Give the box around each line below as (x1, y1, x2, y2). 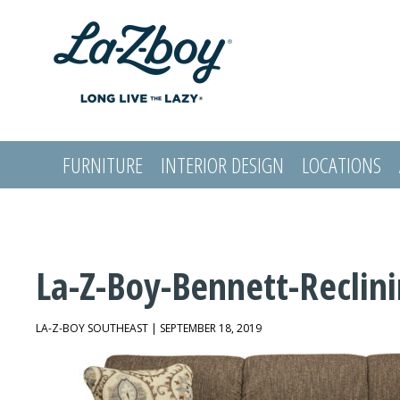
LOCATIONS (302, 150, 382, 179)
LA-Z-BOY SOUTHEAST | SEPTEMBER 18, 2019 (36, 321, 262, 336)
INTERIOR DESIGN (161, 150, 285, 179)
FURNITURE (62, 150, 144, 179)
